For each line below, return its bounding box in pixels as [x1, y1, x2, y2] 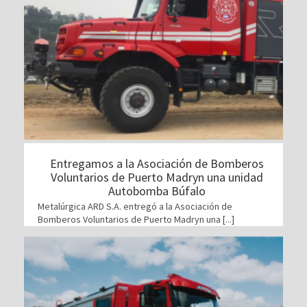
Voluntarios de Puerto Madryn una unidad [51, 169, 263, 185]
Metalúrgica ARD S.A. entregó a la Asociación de [38, 199, 232, 212]
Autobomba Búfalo [108, 182, 206, 199]
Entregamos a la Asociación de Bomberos [50, 155, 264, 171]
